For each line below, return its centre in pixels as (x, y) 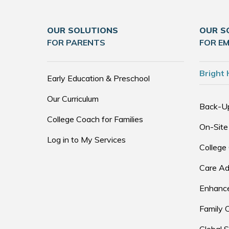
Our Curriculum (73, 99)
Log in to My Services (86, 140)
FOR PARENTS (76, 42)
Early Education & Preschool (98, 78)
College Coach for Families (95, 119)
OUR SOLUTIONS (83, 30)
